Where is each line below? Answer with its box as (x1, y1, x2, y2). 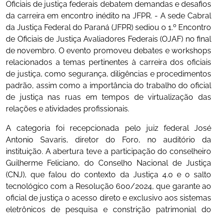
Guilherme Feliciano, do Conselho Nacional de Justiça (6, 158, 211, 168)
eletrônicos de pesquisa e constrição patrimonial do (6, 205, 211, 215)
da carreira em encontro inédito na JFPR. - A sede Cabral (6, 11, 211, 21)
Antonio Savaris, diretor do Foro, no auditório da (6, 135, 211, 145)
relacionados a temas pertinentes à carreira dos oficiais (6, 58, 211, 67)
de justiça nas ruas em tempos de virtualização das (6, 93, 211, 102)
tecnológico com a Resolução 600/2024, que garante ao (6, 182, 211, 191)
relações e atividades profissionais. (6, 104, 129, 114)
